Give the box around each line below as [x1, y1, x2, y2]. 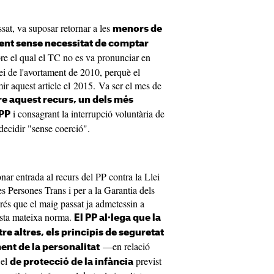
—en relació [100, 240, 150, 253]
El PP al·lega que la [74, 213, 161, 223]
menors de [113, 24, 162, 34]
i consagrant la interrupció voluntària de [10, 107, 165, 120]
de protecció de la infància [10, 257, 133, 267]
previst [133, 254, 161, 267]
